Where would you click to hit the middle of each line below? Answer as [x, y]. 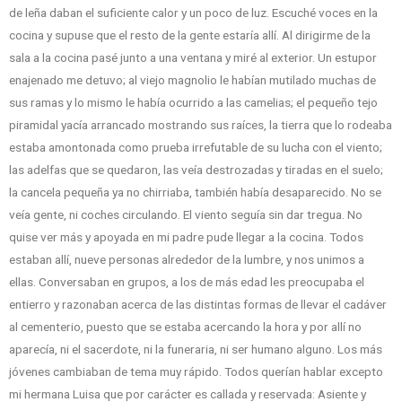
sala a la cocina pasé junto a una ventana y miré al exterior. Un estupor [193, 58]
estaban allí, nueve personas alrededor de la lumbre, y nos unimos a [187, 260]
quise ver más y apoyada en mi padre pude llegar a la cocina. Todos [186, 237]
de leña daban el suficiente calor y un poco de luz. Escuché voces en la [193, 13]
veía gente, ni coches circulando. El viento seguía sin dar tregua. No [186, 215]
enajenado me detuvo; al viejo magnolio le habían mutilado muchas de [192, 80]
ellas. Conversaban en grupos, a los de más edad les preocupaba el [187, 282]
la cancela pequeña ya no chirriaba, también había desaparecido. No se [195, 192]
